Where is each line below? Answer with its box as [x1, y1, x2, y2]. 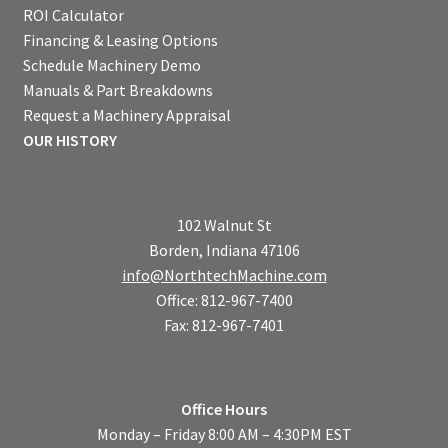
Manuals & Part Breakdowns [22, 80, 213, 101]
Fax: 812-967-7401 [164, 314, 284, 335]
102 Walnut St [176, 214, 272, 235]
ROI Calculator [22, 5, 124, 26]
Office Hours [181, 399, 267, 420]
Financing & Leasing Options [22, 30, 218, 51]
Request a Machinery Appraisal [22, 105, 231, 126]
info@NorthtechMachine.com [121, 264, 327, 285]
